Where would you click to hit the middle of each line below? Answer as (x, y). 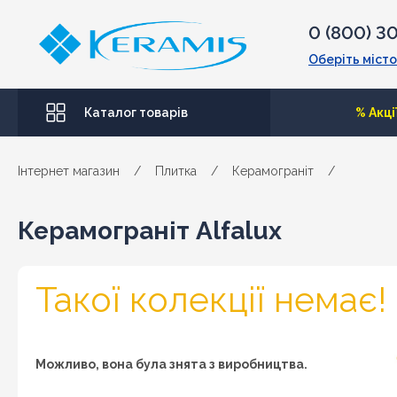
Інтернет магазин (69, 171)
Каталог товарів (136, 113)
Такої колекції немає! (211, 300)
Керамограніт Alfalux (150, 231)
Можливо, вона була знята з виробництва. (171, 364)
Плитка (176, 171)
